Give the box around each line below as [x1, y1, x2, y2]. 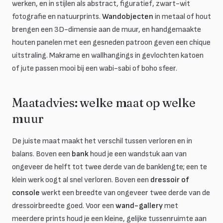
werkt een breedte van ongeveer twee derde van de [40, 188, 210, 198]
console [12, 188, 40, 198]
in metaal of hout [153, 12, 211, 21]
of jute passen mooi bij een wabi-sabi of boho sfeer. [12, 64, 177, 73]
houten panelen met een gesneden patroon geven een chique [12, 38, 211, 47]
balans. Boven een [12, 149, 72, 159]
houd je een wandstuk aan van [89, 149, 187, 159]
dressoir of [150, 175, 189, 185]
